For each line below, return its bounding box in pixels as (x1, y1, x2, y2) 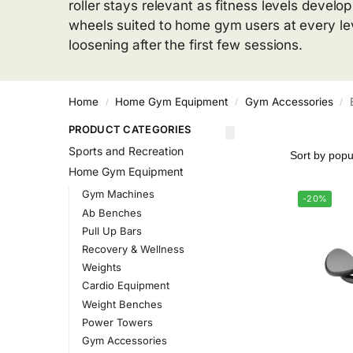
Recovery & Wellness (81, 242, 184, 255)
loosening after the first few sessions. (69, 36, 303, 53)
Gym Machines (81, 188, 154, 201)
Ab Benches (81, 206, 142, 219)
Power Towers (81, 315, 153, 329)
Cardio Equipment (81, 279, 169, 292)
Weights (81, 261, 121, 274)
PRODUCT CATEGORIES (69, 122, 191, 136)
